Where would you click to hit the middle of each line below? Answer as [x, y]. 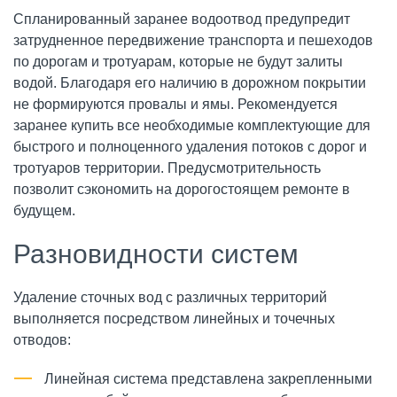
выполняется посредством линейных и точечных [174, 319]
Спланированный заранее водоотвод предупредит [182, 19]
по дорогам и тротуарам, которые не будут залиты [178, 62]
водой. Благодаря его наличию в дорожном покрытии [190, 83]
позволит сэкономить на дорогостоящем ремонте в [182, 189]
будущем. [44, 210]
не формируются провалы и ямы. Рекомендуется [175, 104]
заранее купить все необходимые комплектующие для [192, 125]
